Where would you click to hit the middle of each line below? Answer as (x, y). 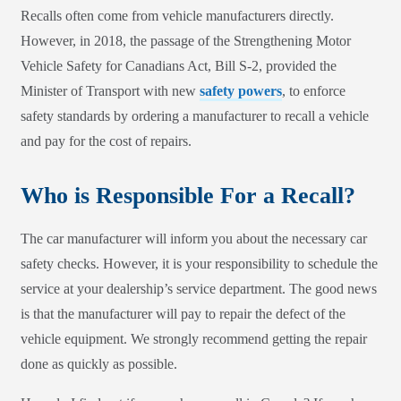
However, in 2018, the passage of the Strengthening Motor (186, 41)
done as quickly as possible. (99, 364)
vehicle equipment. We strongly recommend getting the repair (194, 339)
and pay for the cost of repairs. (106, 141)
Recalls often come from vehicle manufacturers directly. (177, 16)
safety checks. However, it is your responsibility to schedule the (199, 264)
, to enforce (314, 91)
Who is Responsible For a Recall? (188, 196)
